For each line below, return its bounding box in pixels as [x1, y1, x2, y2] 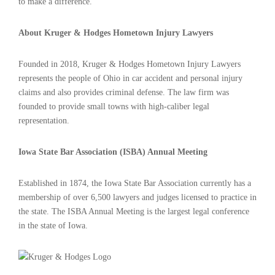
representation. [18, 115, 69, 126]
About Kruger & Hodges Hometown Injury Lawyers [18, 28, 213, 38]
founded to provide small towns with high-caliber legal [18, 101, 209, 112]
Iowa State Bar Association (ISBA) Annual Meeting [18, 147, 207, 157]
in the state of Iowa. [18, 220, 88, 231]
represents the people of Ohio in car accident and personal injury [18, 73, 242, 83]
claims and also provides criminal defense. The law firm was [18, 87, 229, 98]
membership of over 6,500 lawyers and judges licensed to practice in [18, 192, 257, 203]
